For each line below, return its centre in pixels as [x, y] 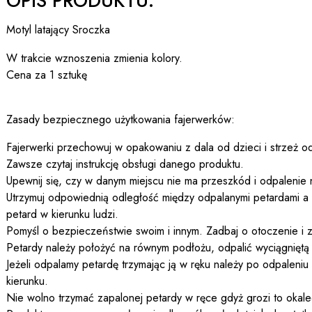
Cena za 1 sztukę [47, 75]
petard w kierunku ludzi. [62, 214]
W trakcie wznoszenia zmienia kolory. [94, 58]
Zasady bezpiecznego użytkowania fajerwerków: [120, 119]
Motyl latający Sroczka [58, 30]
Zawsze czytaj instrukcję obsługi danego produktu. [125, 164]
